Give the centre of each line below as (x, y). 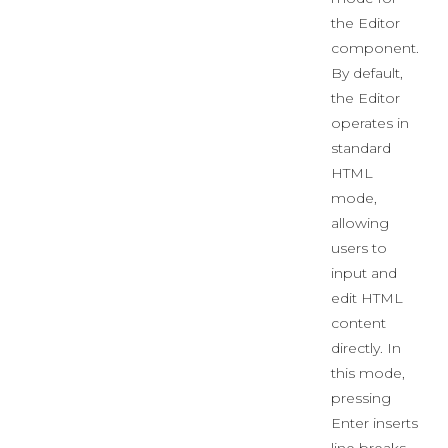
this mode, (368, 373)
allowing (360, 223)
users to (359, 248)
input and (364, 273)
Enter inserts (374, 423)
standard (361, 148)
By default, (367, 73)
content (358, 323)
